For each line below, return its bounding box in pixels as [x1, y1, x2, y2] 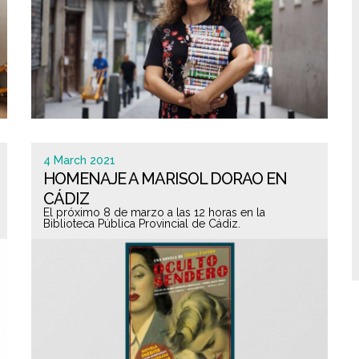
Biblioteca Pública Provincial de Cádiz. [43, 217, 240, 230]
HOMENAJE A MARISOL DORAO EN [43, 169, 287, 188]
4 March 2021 [43, 154, 115, 167]
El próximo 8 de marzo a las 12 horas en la [43, 206, 265, 219]
